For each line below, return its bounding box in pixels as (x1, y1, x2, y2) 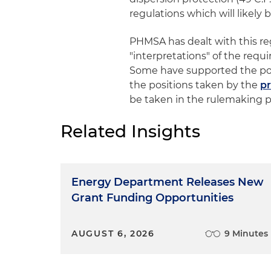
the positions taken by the (129, 79, 261, 91)
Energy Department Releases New (71, 175, 264, 189)
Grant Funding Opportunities (71, 191, 233, 204)
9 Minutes (224, 228, 269, 239)
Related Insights (60, 121, 200, 142)
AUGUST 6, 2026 (71, 228, 155, 239)
